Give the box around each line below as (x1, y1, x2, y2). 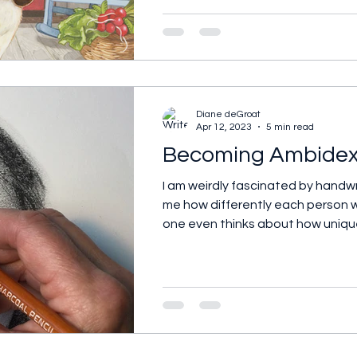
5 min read (266, 121, 314, 132)
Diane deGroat (196, 108, 261, 120)
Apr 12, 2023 (196, 121, 252, 132)
